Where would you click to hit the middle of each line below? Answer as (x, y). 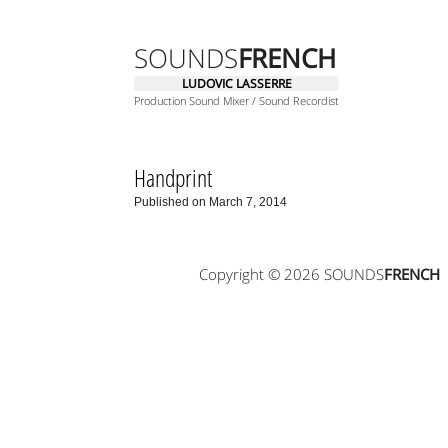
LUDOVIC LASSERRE (236, 83)
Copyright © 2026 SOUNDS (291, 273)
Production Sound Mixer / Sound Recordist (237, 100)
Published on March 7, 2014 (211, 202)
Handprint (173, 177)
